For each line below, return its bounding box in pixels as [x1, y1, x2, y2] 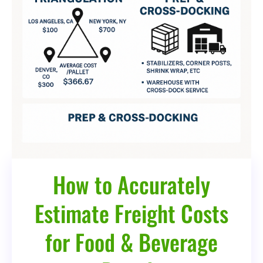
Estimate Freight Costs [35, 196, 228, 230]
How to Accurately [53, 167, 210, 201]
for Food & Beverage [45, 225, 218, 258]
